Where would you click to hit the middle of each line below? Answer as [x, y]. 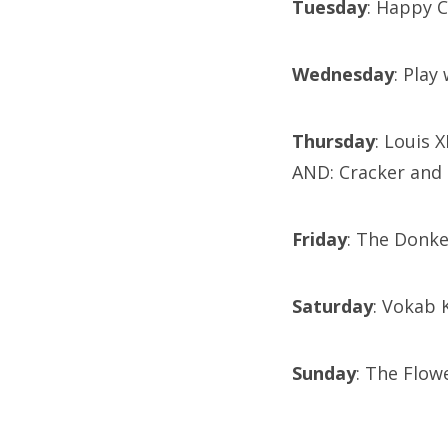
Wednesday [343, 74]
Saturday [332, 306]
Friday [319, 239]
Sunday [324, 373]
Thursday [333, 141]
